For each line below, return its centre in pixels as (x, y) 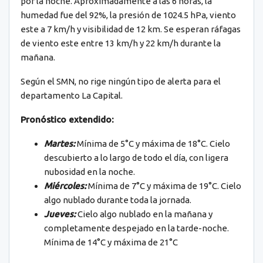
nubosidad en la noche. (90, 171)
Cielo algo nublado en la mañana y (144, 214)
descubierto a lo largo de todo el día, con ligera (136, 157)
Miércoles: (65, 186)
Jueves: (60, 214)
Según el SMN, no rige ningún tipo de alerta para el (121, 81)
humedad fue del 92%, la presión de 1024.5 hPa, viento (128, 15)
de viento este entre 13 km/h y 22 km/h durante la (121, 43)
